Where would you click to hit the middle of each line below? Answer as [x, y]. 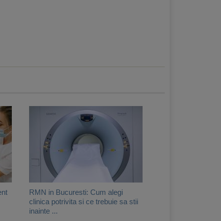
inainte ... [43, 211]
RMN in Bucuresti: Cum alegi [76, 192]
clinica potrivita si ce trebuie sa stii [84, 201]
